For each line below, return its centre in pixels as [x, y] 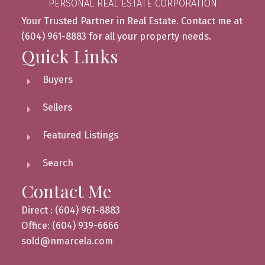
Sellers [57, 107]
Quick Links [69, 56]
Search [58, 163]
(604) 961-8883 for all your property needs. [116, 36]
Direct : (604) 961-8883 [70, 210]
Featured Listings [80, 135]
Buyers [57, 79]
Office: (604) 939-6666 [70, 225]
